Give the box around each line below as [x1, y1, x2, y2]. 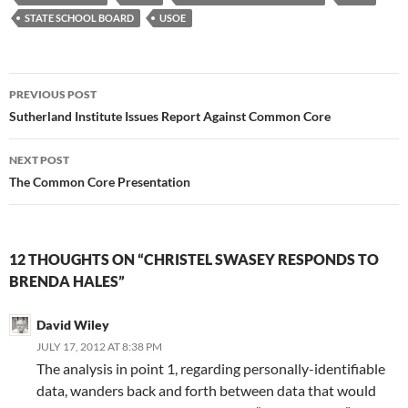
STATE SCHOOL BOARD [25, 12, 134, 25]
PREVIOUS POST [9, 87, 97, 102]
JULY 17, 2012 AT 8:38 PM [36, 340, 162, 354]
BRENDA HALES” [9, 272, 125, 291]
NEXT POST [9, 153, 69, 168]
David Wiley [36, 317, 109, 333]
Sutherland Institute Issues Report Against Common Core [9, 108, 331, 125]
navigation [8, 105, 121, 135]
